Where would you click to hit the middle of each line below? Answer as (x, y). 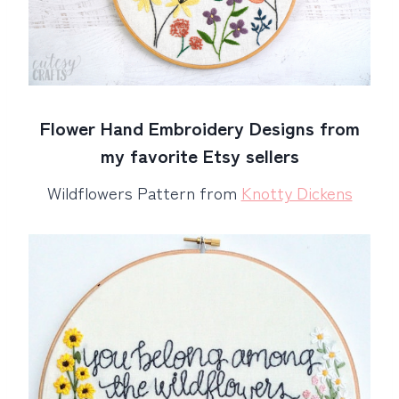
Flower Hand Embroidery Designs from (199, 127)
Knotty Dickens (297, 191)
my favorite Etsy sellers (199, 155)
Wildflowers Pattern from (144, 191)
